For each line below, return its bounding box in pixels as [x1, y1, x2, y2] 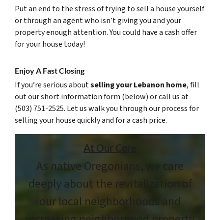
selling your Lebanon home [89, 79, 187, 90]
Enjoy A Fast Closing [15, 65, 84, 75]
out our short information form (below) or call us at [15, 91, 189, 102]
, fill [187, 79, 199, 90]
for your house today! [15, 38, 85, 50]
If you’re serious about [15, 79, 89, 90]
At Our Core [83, 141, 137, 154]
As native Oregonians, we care [36, 157, 184, 175]
